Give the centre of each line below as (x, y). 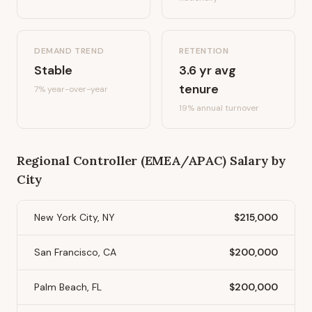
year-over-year (77, 89)
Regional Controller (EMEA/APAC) (122, 161)
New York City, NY (75, 217)
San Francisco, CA (75, 252)
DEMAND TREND (69, 51)
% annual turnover (223, 108)
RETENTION (204, 51)
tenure (199, 89)
